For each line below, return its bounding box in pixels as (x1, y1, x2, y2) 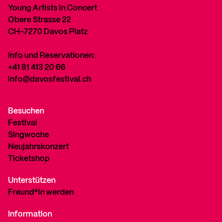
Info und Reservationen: (8, 52, 95, 59)
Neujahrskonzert (8, 143, 69, 151)
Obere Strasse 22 (8, 16, 71, 24)
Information (8, 211, 52, 218)
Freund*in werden (8, 189, 74, 196)
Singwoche (8, 131, 49, 139)
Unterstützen (8, 177, 55, 184)
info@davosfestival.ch (8, 76, 91, 83)
